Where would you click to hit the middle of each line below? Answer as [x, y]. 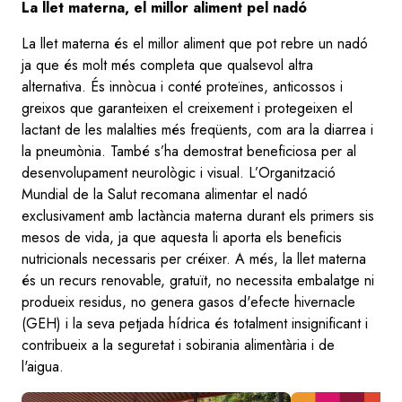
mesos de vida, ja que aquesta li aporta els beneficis [182, 237]
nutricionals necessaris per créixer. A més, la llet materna [194, 258]
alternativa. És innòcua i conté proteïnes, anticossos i [182, 86]
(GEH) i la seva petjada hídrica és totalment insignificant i [195, 323]
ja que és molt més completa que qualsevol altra [167, 65]
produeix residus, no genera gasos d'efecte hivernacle [188, 301]
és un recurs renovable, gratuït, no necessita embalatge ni [198, 280]
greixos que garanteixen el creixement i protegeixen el [187, 108]
